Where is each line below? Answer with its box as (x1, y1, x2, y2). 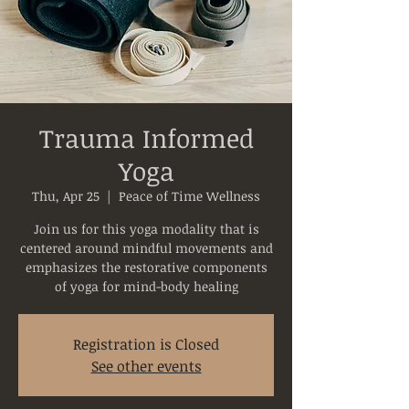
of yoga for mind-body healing (54, 278, 238, 295)
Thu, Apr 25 (32, 187, 100, 204)
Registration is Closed (73, 334, 219, 354)
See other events (90, 356, 202, 376)
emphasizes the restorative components (25, 258, 267, 276)
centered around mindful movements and (19, 239, 273, 257)
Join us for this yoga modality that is (33, 220, 259, 237)
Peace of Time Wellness (119, 187, 260, 204)
